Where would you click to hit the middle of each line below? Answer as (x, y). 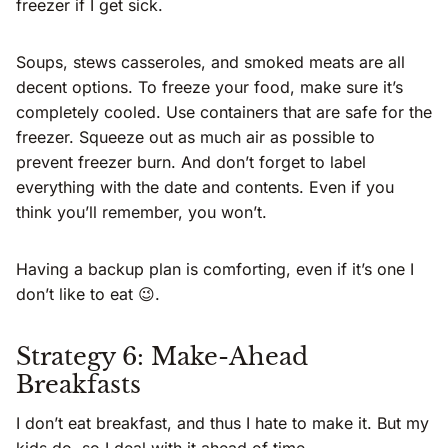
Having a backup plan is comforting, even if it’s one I (215, 268)
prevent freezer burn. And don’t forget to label (191, 161)
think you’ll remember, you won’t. (141, 211)
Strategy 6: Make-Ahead (162, 356)
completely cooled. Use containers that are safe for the (224, 111)
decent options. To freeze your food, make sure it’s (209, 86)
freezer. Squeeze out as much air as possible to (195, 136)
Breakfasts (78, 384)
